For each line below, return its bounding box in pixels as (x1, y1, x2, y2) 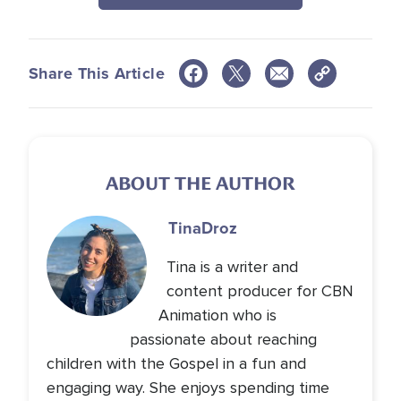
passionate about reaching (130, 329, 318, 350)
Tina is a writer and (166, 257, 299, 277)
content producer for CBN (166, 281, 354, 302)
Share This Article (29, 61, 166, 85)
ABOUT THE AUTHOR (106, 173, 295, 195)
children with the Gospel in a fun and (47, 354, 306, 374)
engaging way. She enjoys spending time (47, 378, 329, 398)
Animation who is (158, 305, 277, 326)
